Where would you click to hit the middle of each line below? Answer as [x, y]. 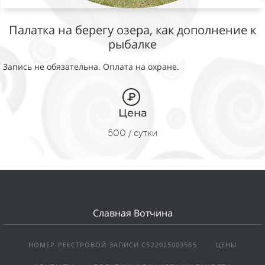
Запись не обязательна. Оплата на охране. [91, 66]
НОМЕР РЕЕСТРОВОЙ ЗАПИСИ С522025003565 [112, 244]
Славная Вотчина [132, 213]
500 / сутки [132, 132]
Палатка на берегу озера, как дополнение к [132, 30]
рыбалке [132, 44]
